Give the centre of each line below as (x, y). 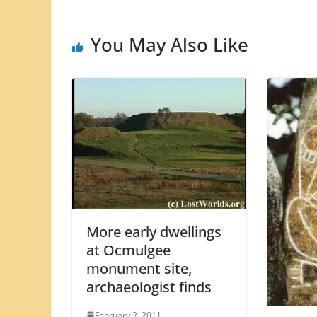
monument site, (139, 268)
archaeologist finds (149, 287)
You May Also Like (169, 44)
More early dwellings (154, 231)
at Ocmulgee (128, 250)
